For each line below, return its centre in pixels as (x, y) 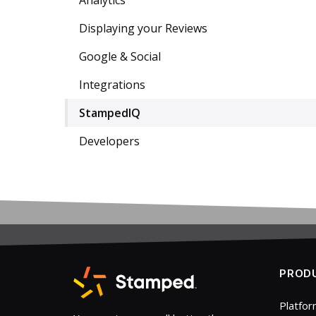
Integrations (112, 85)
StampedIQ (110, 113)
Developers (109, 141)
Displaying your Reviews (143, 28)
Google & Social (120, 56)
